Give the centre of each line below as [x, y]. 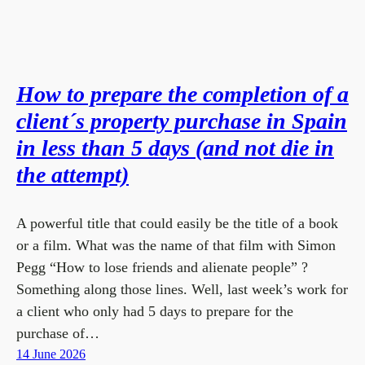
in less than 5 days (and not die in [175, 148]
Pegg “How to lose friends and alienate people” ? [162, 267]
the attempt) [73, 175]
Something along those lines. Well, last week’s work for [182, 289]
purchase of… [58, 333]
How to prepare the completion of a [182, 94]
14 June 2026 [51, 354]
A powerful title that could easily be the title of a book [177, 223]
